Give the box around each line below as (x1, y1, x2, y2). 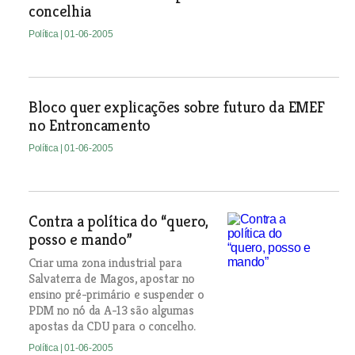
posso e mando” (28, 230, 132, 250)
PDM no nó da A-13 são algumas (28, 302, 194, 319)
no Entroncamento (28, 116, 151, 136)
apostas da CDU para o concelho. (28, 318, 197, 334)
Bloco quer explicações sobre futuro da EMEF (28, 97, 325, 117)
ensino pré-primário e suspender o (28, 286, 204, 303)
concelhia (28, 2, 92, 21)
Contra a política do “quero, (28, 212, 209, 231)
